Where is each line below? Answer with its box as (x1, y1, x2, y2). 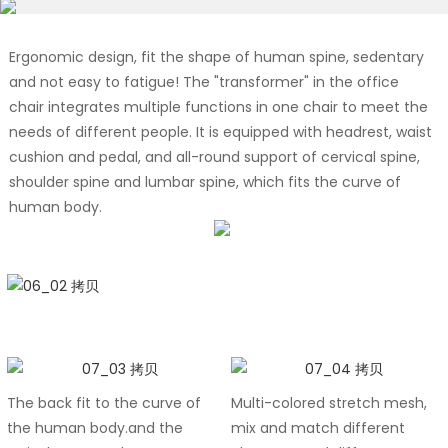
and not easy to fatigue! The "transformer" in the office (8, 71, 399, 92)
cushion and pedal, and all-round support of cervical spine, (8, 146, 420, 167)
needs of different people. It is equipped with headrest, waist (8, 121, 432, 142)
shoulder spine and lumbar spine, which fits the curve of (8, 171, 401, 192)
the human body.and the (6, 418, 183, 439)
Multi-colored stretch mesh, (230, 393, 427, 414)
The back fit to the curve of (6, 393, 201, 414)
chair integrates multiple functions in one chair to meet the (8, 96, 428, 117)
